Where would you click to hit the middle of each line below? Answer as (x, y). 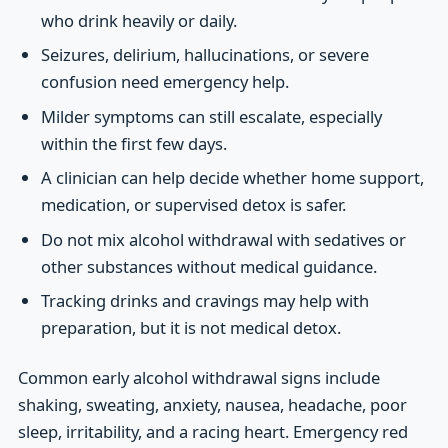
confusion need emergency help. (164, 82)
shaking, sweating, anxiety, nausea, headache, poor (212, 404)
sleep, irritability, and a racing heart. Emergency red (212, 431)
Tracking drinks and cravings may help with (204, 301)
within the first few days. (133, 143)
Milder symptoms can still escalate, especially (211, 116)
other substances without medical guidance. (208, 266)
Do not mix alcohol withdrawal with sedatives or (223, 239)
